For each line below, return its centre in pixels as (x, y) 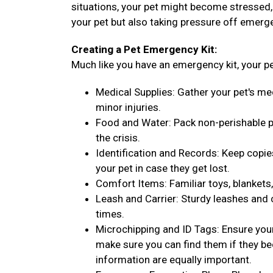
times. (110, 214)
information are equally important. (174, 260)
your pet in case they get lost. (163, 168)
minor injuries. (128, 107)
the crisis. (118, 138)
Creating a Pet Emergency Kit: (144, 49)
